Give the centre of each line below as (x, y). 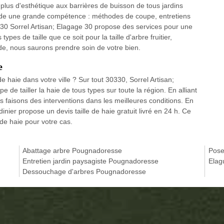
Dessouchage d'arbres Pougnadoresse (84, 172)
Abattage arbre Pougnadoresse (72, 151)
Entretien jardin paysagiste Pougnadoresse (91, 161)
